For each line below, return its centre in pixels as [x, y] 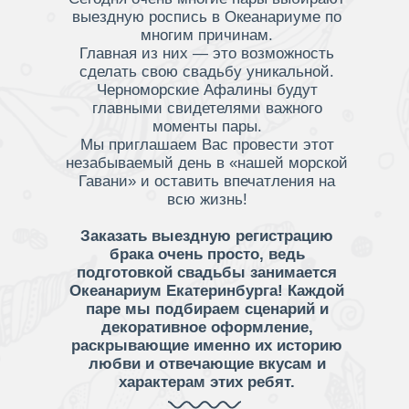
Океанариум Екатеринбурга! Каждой [207, 291]
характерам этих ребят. [207, 382]
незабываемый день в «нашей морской [207, 163]
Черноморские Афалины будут [207, 90]
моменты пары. [207, 126]
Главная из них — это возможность [207, 53]
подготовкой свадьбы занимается [207, 273]
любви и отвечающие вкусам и [207, 364]
